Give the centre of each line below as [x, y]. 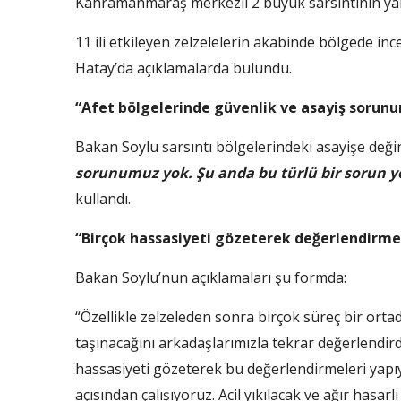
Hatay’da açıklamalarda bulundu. [183, 68]
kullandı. [103, 199]
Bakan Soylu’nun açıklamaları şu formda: [211, 278]
